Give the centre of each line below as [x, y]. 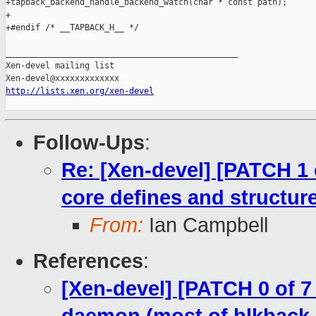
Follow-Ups [89, 143]
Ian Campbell [206, 225]
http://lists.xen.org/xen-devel [80, 91]
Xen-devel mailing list [60, 66]
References [88, 261]
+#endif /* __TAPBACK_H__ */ [72, 28]
